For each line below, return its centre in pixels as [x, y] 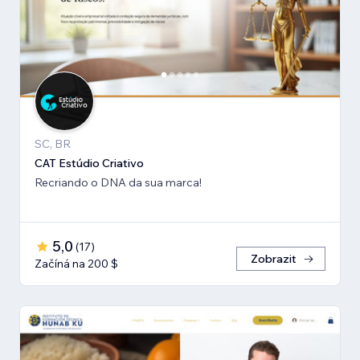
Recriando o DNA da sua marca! [118, 183]
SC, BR [53, 144]
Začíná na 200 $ [76, 264]
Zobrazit [274, 259]
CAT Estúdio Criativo [89, 164]
